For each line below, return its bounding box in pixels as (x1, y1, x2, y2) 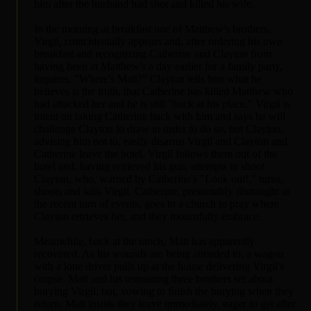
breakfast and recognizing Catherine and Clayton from (34, 47, 271, 60)
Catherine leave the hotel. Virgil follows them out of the (34, 147, 277, 160)
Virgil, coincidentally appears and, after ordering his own (34, 35, 283, 47)
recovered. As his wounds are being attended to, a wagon (34, 247, 284, 260)
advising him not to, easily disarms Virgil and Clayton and (34, 135, 287, 147)
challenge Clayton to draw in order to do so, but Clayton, (34, 122, 283, 135)
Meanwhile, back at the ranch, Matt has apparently (34, 235, 255, 247)
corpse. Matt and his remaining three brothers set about (34, 272, 273, 285)
